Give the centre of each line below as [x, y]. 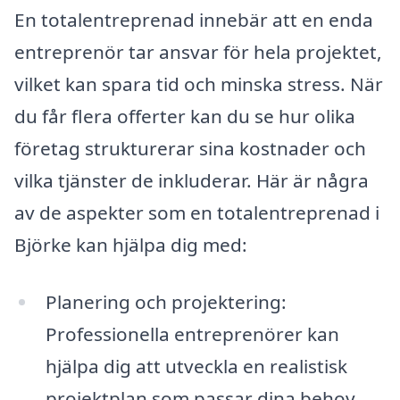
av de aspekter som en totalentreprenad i [197, 213]
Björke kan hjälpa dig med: [131, 245]
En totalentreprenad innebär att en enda [194, 20]
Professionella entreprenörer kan [192, 333]
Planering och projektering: [166, 301]
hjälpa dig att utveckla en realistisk [196, 366]
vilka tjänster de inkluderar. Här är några [192, 181]
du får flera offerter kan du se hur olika [185, 117]
